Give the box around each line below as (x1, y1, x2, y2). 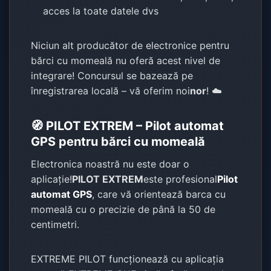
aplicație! (31, 172, 73, 185)
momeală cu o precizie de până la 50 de (31, 203, 216, 215)
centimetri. (31, 218, 80, 230)
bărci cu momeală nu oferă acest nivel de (31, 54, 221, 67)
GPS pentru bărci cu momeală (31, 134, 206, 149)
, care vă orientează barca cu (92, 188, 226, 200)
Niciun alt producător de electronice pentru (31, 39, 230, 51)
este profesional (143, 172, 218, 185)
